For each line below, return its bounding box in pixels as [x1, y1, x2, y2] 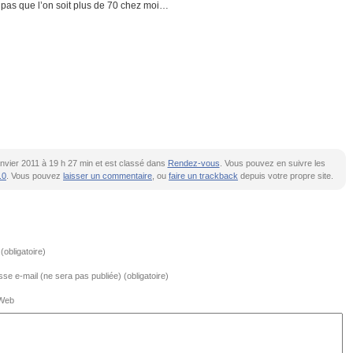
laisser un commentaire [63, 171, 152, 180]
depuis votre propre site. [238, 171, 333, 180]
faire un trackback [169, 171, 238, 180]
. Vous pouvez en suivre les [219, 158, 325, 168]
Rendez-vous [167, 158, 220, 168]
